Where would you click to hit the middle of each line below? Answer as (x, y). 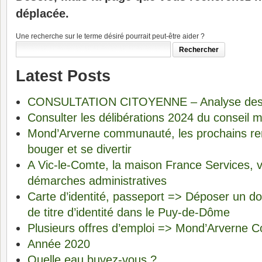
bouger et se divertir (80, 149)
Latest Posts (63, 76)
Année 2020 (59, 244)
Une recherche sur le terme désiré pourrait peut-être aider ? (110, 36)
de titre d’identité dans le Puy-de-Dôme (129, 212)
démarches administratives (97, 181)
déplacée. (42, 13)
